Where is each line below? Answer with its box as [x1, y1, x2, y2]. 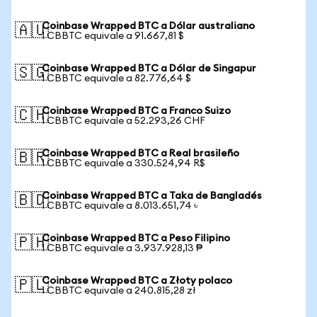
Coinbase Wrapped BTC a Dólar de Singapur [42, 64, 256, 74]
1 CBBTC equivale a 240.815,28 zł [42, 286, 196, 296]
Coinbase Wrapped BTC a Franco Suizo [42, 106, 231, 116]
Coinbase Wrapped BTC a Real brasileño [42, 149, 239, 158]
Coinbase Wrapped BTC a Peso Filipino [42, 234, 230, 243]
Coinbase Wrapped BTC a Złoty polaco [42, 276, 232, 286]
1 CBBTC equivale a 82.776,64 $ [42, 74, 191, 83]
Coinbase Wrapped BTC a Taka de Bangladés [42, 191, 262, 201]
